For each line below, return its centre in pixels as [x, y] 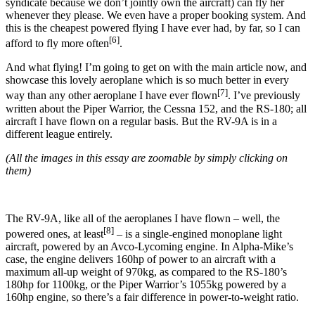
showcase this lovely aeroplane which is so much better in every [147, 80]
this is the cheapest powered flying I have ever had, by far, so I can [153, 27]
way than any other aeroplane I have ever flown [111, 96]
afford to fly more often [57, 44]
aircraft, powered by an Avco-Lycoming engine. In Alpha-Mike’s [149, 246]
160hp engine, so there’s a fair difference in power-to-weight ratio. [152, 297]
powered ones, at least [54, 233]
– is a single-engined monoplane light [198, 233]
